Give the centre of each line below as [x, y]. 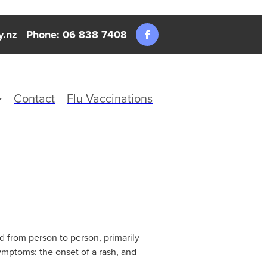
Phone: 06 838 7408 [77, 35]
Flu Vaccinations [110, 98]
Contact [34, 98]
